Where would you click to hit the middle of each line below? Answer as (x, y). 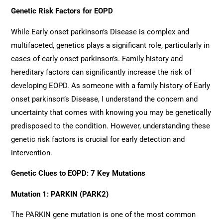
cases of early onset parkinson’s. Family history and (97, 58)
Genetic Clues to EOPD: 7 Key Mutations (78, 173)
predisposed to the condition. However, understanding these (111, 126)
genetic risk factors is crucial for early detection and (98, 139)
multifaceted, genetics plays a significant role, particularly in (111, 45)
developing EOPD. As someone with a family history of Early (111, 85)
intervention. (32, 153)
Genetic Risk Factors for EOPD (62, 11)
